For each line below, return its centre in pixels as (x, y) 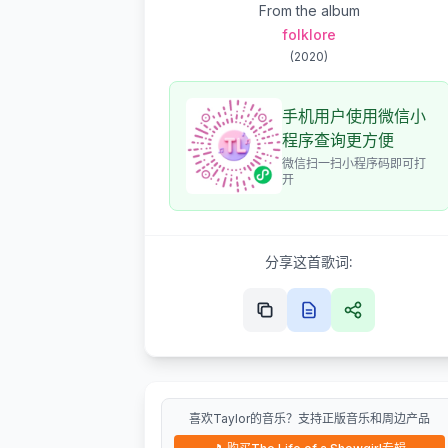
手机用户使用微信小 (354, 116)
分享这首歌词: (309, 261)
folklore (309, 34)
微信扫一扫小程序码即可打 (354, 163)
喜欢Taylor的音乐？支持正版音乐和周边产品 (309, 418)
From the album (309, 10)
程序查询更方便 (338, 140)
